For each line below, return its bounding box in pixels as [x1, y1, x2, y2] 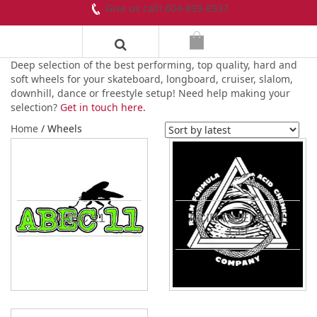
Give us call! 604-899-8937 [105, 1, 229, 15]
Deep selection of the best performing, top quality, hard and [11, 58, 297, 72]
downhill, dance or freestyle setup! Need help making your [11, 86, 290, 100]
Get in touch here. [60, 100, 146, 115]
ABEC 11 [53, 211, 105, 226]
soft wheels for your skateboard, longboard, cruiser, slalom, [11, 72, 293, 86]
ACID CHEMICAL [188, 211, 288, 226]
